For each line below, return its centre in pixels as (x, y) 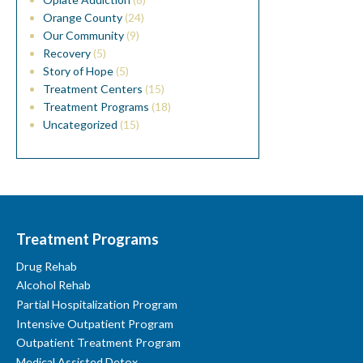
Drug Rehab (47, 266)
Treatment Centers (93, 88)
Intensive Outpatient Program (95, 323)
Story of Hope (78, 70)
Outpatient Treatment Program (98, 343)
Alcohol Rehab (53, 285)
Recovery (67, 53)
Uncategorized (80, 124)
